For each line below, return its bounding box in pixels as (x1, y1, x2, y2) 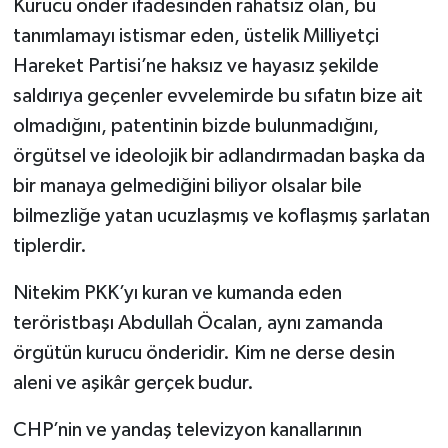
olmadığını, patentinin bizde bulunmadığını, (12, 116, 379, 137)
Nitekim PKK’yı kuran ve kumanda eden (12, 283, 342, 304)
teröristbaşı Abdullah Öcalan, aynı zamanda (12, 313, 383, 334)
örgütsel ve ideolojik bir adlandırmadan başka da (12, 146, 425, 167)
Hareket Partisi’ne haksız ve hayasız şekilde (12, 56, 379, 77)
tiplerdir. (12, 236, 87, 257)
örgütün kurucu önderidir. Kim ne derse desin (12, 343, 395, 364)
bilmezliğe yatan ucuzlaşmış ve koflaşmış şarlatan (12, 206, 430, 227)
